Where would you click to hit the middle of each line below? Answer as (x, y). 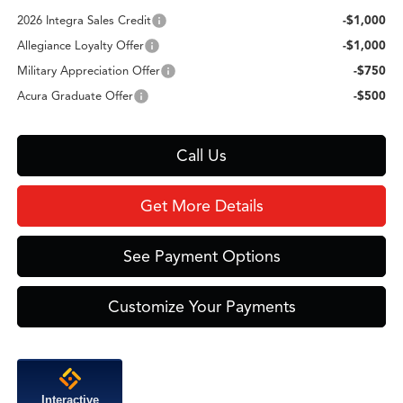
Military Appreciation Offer (89, 71)
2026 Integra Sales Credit (85, 20)
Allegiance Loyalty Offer (81, 45)
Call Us (202, 155)
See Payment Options (201, 256)
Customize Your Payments (201, 306)
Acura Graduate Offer (76, 96)
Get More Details (201, 206)
